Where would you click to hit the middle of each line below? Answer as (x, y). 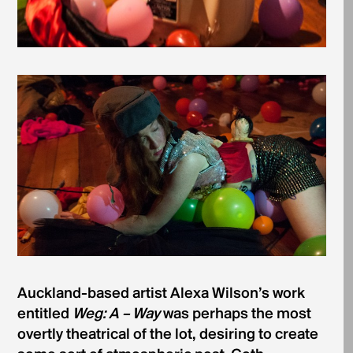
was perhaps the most (235, 315)
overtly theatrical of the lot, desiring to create (167, 335)
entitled (45, 315)
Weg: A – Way (116, 315)
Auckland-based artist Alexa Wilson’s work (161, 294)
